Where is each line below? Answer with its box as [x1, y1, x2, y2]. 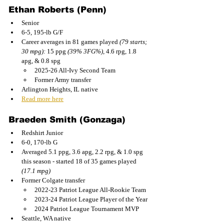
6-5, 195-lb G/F [21, 28, 63, 36]
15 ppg [47, 47, 67, 55]
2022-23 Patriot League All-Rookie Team [34, 185, 146, 193]
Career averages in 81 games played [21, 37, 119, 45]
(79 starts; [119, 37, 148, 45]
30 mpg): [21, 47, 47, 55]
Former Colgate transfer [21, 176, 85, 184]
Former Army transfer [34, 75, 91, 83]
